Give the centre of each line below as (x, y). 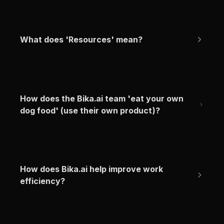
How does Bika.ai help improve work (91, 169)
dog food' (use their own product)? (90, 110)
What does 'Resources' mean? (81, 40)
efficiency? (42, 181)
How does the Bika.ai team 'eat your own (102, 98)
